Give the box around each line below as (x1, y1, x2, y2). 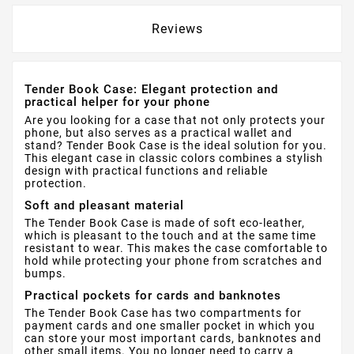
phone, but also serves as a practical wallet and (24, 126, 292, 139)
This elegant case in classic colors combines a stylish (24, 151, 323, 164)
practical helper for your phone (24, 95, 210, 110)
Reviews (151, 21, 203, 37)
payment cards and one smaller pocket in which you (24, 319, 315, 333)
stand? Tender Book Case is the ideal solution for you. (24, 138, 327, 152)
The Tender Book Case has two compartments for (24, 307, 302, 320)
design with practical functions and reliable (24, 164, 268, 177)
